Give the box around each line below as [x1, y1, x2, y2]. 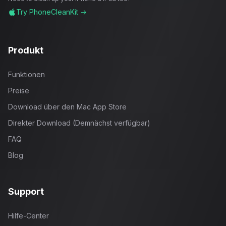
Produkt [8, 45, 43, 56]
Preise [8, 86, 29, 95]
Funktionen [8, 70, 45, 79]
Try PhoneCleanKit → [16, 8, 87, 17]
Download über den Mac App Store [8, 102, 127, 111]
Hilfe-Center [8, 211, 49, 220]
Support [8, 186, 44, 197]
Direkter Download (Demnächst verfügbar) [8, 119, 150, 128]
